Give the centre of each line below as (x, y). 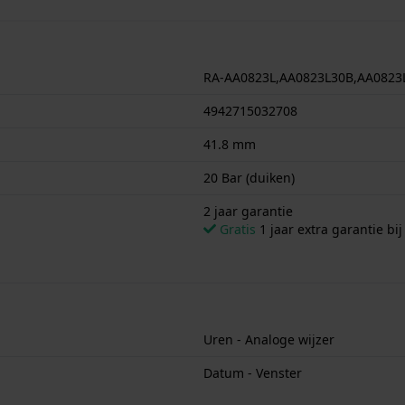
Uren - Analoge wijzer (269, 339)
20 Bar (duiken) (249, 177)
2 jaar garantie (248, 211)
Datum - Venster (253, 372)
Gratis (238, 229)
